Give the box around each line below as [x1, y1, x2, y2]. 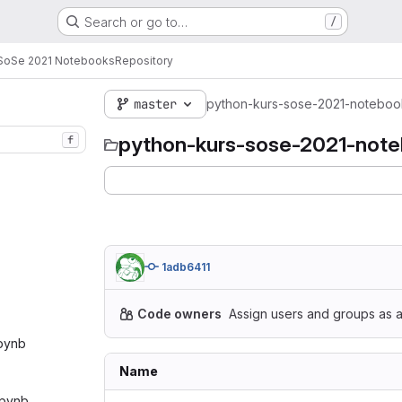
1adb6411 [162, 260, 210, 274]
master [134, 96, 177, 112]
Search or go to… [83, 13, 188, 30]
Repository [115, 53, 173, 67]
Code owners [137, 306, 222, 321]
